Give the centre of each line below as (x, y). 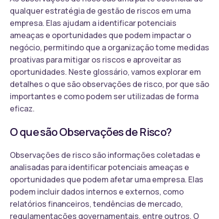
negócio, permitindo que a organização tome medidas (109, 47)
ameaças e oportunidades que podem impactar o (100, 35)
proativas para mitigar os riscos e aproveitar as (96, 59)
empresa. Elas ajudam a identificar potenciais (93, 23)
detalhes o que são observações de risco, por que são (109, 84)
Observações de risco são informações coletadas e (105, 155)
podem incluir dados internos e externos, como (97, 191)
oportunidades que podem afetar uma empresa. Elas (107, 179)
